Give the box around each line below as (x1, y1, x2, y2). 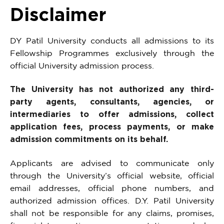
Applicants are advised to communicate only (10, 158, 214, 167)
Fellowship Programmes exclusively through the (10, 48, 214, 58)
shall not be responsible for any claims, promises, (10, 208, 214, 217)
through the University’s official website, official (10, 170, 214, 180)
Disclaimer (10, 4, 106, 24)
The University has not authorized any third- (10, 84, 214, 94)
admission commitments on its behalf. (10, 134, 168, 144)
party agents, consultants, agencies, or (10, 97, 214, 106)
